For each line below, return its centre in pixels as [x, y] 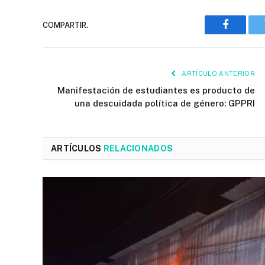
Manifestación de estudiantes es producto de [156, 90]
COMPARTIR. [65, 25]
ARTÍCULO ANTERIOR [217, 73]
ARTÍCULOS [77, 148]
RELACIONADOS [138, 148]
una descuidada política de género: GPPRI [165, 103]
